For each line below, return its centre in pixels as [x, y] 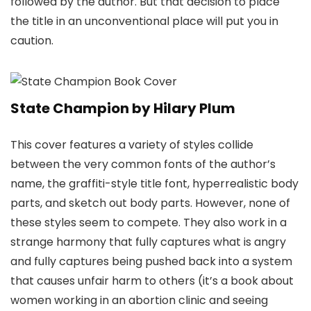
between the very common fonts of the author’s [143, 164]
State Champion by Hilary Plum [123, 108]
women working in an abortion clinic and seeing [139, 300]
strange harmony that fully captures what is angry [148, 242]
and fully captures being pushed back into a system [151, 261]
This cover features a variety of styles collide [132, 144]
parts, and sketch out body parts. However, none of [150, 203]
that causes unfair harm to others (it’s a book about [152, 280]
